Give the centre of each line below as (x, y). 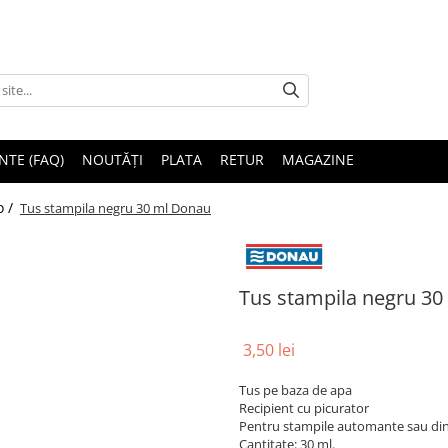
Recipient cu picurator (304, 407)
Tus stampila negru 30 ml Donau (115, 208)
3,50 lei (269, 349)
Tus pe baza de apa (295, 389)
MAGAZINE (318, 159)
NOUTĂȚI (112, 159)
